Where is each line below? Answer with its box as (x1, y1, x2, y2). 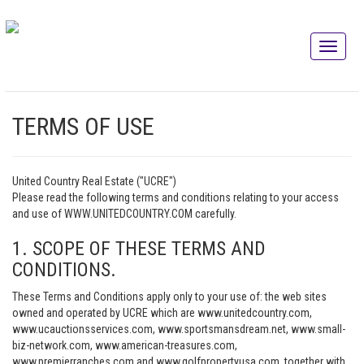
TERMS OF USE (12, 112, 154, 141)
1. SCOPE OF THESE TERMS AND (12, 237, 266, 260)
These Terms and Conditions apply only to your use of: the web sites (12, 290, 327, 303)
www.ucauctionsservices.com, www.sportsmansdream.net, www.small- (12, 323, 345, 336)
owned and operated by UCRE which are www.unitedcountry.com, (12, 306, 312, 319)
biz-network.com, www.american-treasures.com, (12, 339, 237, 352)
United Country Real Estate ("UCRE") (12, 175, 176, 188)
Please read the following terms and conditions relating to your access (12, 191, 339, 204)
